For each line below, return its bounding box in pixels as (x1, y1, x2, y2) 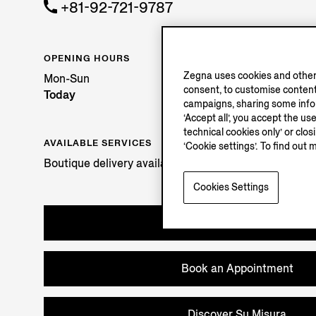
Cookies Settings (193, 181, 269, 194)
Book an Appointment (181, 261, 293, 276)
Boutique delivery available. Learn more (44, 155, 250, 171)
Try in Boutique (198, 215, 276, 231)
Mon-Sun (44, 71, 90, 86)
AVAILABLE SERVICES (44, 136, 152, 149)
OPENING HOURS (44, 51, 130, 64)
